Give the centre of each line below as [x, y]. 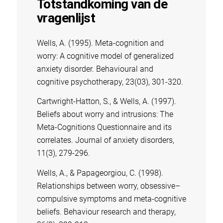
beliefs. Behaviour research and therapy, [106, 212]
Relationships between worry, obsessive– [108, 186]
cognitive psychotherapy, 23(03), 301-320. [110, 82]
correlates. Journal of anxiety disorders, [105, 140]
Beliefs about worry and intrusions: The [105, 114]
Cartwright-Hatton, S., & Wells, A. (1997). [106, 102]
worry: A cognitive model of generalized [105, 56]
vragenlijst [66, 18]
